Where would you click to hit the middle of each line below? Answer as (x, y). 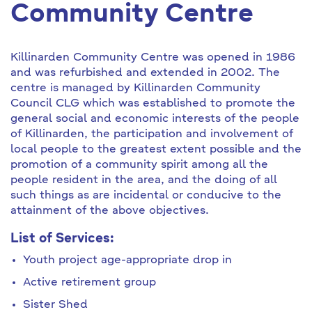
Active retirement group (89, 283)
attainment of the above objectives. (110, 211)
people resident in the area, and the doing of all (144, 180)
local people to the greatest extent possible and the (156, 150)
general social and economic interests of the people (155, 119)
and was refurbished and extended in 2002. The (145, 73)
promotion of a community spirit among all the (139, 165)
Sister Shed (55, 305)
